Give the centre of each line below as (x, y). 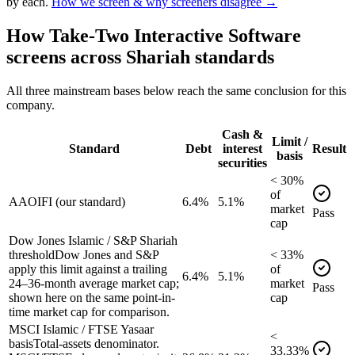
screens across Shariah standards (140, 57)
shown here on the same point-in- (92, 297)
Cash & (242, 134)
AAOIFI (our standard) (67, 201)
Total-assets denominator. (96, 343)
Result (329, 148)
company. (31, 105)
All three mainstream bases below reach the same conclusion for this (176, 90)
